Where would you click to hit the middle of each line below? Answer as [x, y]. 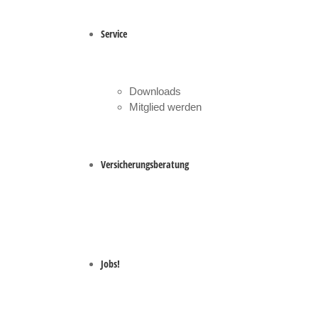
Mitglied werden [165, 107]
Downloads [155, 91]
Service [114, 34]
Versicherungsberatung [145, 164]
